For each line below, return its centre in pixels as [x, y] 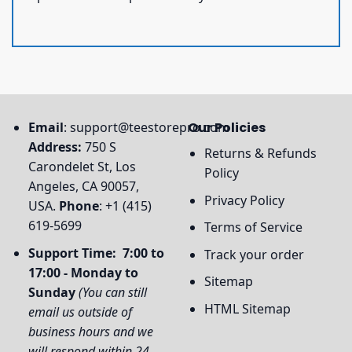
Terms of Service [253, 227]
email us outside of [80, 312]
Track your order [254, 254]
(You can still [112, 292]
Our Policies [227, 127]
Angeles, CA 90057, [83, 186]
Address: [56, 147]
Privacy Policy [244, 200]
